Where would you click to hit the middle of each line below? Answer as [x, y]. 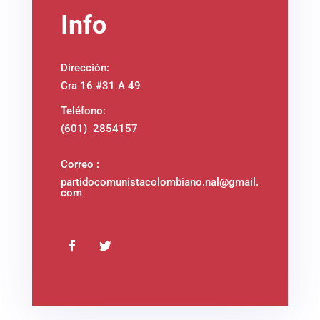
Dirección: [85, 67]
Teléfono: [83, 110]
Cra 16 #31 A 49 [102, 85]
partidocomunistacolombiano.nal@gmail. [159, 182]
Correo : [80, 164]
